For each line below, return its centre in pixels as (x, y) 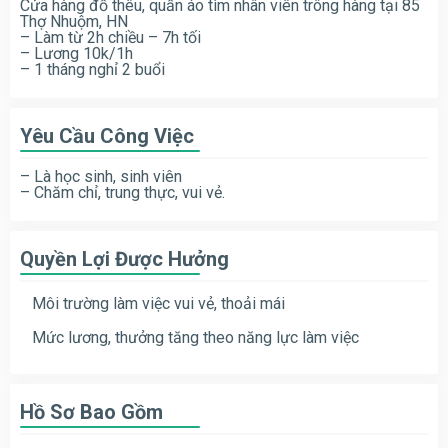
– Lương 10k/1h (76, 53)
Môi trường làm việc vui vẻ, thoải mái (158, 303)
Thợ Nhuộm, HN (74, 21)
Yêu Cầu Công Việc (107, 135)
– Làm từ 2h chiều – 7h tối (110, 37)
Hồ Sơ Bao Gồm (91, 411)
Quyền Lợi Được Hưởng (124, 258)
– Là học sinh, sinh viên (101, 176)
